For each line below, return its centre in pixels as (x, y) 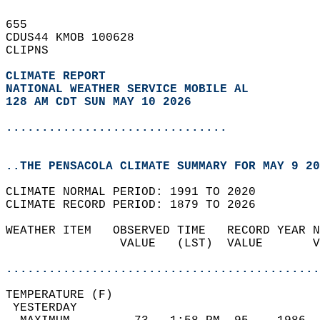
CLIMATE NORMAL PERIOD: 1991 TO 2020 (138, 192)
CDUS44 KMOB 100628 (77, 38)
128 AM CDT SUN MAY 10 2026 (99, 102)
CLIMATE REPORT (59, 76)
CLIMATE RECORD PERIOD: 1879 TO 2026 (138, 205)
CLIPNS (34, 51)
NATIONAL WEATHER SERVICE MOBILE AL (127, 89)
